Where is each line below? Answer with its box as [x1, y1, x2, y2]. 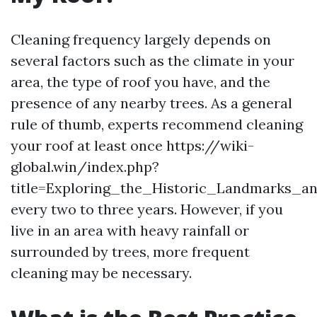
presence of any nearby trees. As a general [11, 94, 292, 112]
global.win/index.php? [11, 158, 159, 175]
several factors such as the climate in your [11, 52, 294, 69]
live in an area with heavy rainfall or [11, 221, 249, 239]
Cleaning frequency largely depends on [11, 30, 271, 48]
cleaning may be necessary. [11, 264, 192, 282]
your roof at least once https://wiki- [11, 137, 254, 154]
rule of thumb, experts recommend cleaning [11, 115, 303, 133]
